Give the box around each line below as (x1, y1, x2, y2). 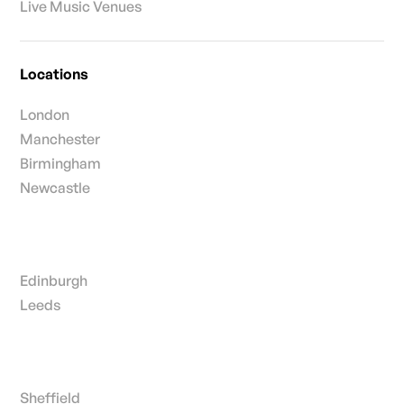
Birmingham (20, 153, 102, 172)
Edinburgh (20, 271, 88, 289)
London (20, 105, 70, 124)
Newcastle (20, 178, 91, 197)
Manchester (20, 129, 101, 148)
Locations (20, 64, 89, 83)
